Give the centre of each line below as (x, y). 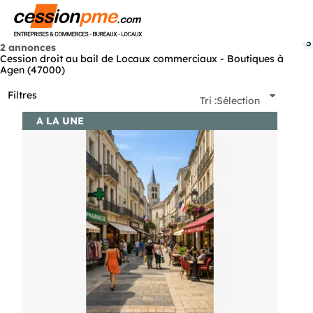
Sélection (238, 100)
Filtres (22, 95)
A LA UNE (60, 121)
